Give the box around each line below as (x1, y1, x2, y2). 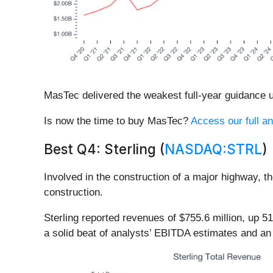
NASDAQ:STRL (165, 141, 262, 158)
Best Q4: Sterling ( (44, 141, 165, 158)
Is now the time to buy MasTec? (44, 115, 191, 127)
